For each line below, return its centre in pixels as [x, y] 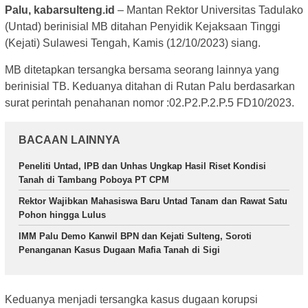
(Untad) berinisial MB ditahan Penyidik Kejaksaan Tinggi [143, 27]
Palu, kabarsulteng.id [60, 10]
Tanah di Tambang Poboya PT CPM [94, 180]
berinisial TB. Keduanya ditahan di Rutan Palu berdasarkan [150, 87]
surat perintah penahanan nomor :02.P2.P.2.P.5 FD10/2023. [150, 103]
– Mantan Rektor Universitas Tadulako [209, 10]
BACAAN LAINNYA [69, 140]
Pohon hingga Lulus [62, 215]
